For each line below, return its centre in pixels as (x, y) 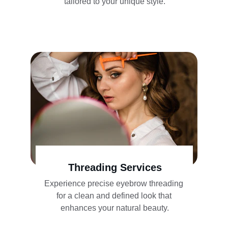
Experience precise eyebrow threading (115, 183)
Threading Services (115, 167)
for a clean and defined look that (115, 196)
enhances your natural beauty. (115, 208)
